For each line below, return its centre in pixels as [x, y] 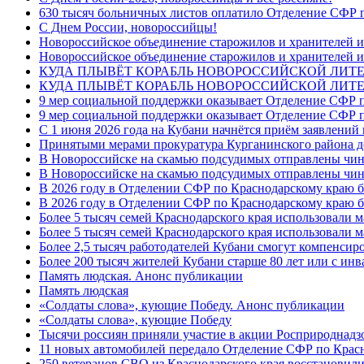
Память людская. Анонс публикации [141, 275]
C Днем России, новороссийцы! [128, 27]
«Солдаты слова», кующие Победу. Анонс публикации [192, 305]
